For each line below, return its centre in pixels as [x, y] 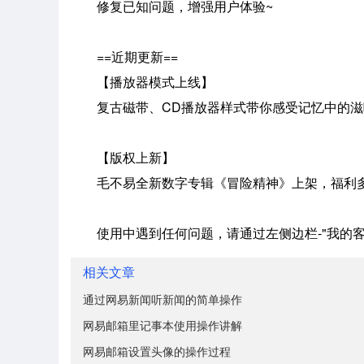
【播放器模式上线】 [142, 82]
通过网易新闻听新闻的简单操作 [162, 299]
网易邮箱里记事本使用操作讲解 [162, 325]
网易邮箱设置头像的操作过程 [157, 351]
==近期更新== [124, 56]
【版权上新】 [123, 157]
